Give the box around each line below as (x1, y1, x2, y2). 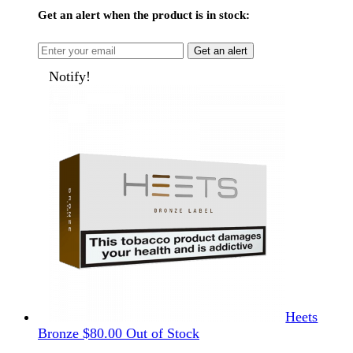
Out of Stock (126, 325, 199, 342)
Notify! (49, 69, 91, 85)
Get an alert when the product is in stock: (38, 9, 250, 22)
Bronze (38, 325, 79, 342)
